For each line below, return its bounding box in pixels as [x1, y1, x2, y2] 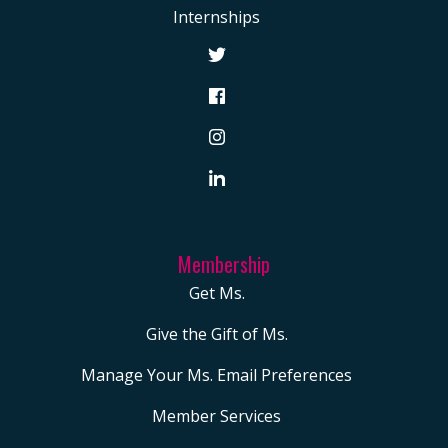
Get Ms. [188, 282, 245, 305]
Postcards [46, 78, 167, 112]
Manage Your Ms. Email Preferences [81, 364, 352, 387]
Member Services [152, 405, 281, 428]
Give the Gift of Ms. [145, 323, 288, 346]
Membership [178, 249, 270, 280]
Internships [173, 6, 260, 29]
